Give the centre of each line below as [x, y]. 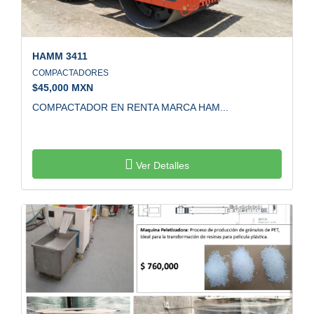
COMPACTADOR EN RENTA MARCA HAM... [130, 107]
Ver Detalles [161, 165]
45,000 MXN [66, 87]
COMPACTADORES [73, 73]
